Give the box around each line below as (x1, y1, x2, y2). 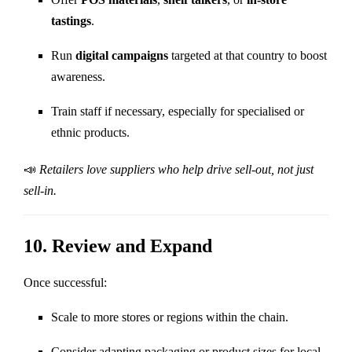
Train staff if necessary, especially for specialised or (51, 104, 304, 118)
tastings (51, 13, 91, 27)
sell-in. (24, 183, 57, 197)
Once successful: (24, 275, 107, 289)
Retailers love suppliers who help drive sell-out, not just (39, 162, 313, 176)
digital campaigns (75, 48, 168, 62)
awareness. (51, 69, 105, 83)
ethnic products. (51, 125, 130, 139)
